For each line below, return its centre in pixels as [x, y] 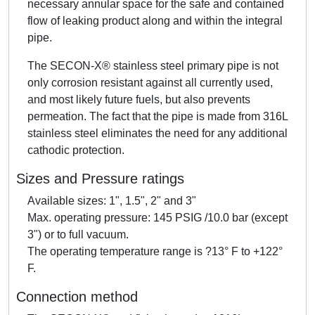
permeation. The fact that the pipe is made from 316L [157, 116]
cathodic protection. [76, 150]
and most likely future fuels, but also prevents [139, 99]
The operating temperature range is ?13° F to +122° [155, 251]
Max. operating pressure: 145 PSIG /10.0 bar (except [157, 217]
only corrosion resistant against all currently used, [150, 82]
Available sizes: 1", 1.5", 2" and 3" [112, 200]
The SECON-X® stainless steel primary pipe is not [153, 65]
